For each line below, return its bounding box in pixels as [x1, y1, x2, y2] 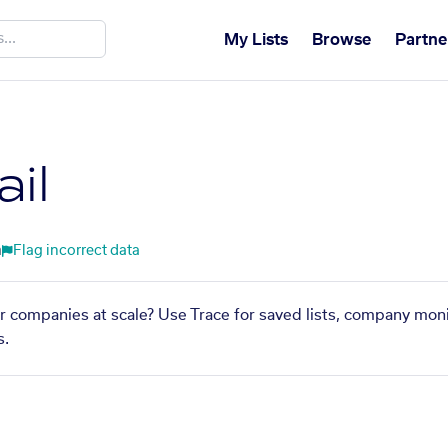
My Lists [224, 32, 288, 48]
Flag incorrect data [13, 244, 140, 258]
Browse [312, 32, 371, 48]
